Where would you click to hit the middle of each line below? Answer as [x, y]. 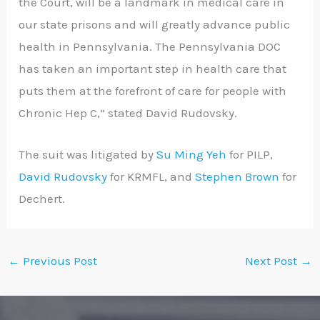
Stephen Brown [237, 177]
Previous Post [59, 261]
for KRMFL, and [151, 177]
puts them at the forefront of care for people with [153, 91]
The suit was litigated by [88, 155]
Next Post [272, 261]
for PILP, [250, 155]
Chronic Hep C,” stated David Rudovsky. [128, 113]
